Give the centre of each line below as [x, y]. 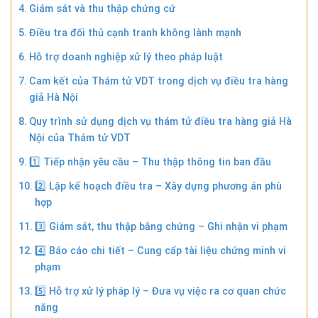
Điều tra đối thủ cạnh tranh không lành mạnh [135, 33]
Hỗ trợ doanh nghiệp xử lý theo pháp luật [126, 57]
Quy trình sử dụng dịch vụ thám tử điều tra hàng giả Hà [160, 121]
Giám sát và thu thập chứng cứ [102, 9]
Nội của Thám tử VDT [79, 138]
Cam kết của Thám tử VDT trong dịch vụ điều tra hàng [158, 81]
